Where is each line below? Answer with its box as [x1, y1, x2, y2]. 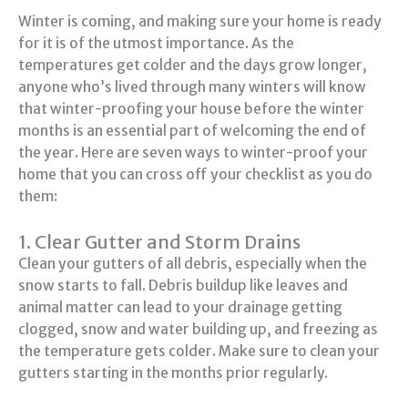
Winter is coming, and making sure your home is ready [18, 13, 382, 31]
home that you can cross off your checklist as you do [18, 166, 372, 184]
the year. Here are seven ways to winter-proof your [18, 144, 368, 162]
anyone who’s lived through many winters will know [18, 78, 366, 97]
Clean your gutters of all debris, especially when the [18, 255, 367, 273]
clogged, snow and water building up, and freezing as [18, 321, 378, 339]
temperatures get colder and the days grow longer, [18, 56, 367, 75]
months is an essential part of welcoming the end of [18, 122, 366, 140]
